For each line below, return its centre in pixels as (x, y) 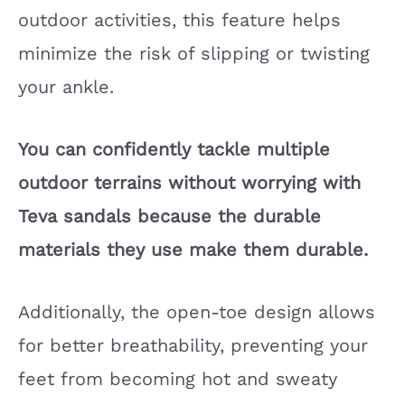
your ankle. (66, 86)
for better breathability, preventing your (193, 345)
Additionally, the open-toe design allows (197, 311)
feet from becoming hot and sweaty (178, 378)
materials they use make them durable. (193, 249)
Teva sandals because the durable (170, 216)
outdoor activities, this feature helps (179, 19)
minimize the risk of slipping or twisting (194, 53)
